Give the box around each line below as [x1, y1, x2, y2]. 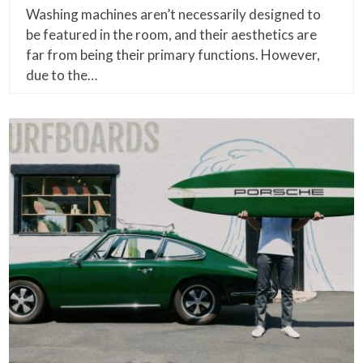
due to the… [26, 66, 98, 83]
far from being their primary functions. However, [26, 45, 321, 63]
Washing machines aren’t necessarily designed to [26, 5, 322, 23]
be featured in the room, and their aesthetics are [26, 25, 318, 43]
